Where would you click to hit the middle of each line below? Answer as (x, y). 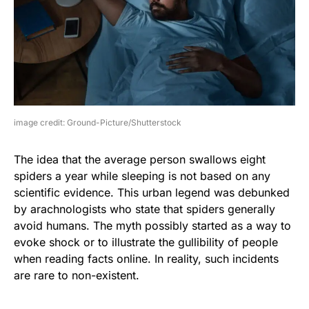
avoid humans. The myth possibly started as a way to (152, 226)
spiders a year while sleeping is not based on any (142, 176)
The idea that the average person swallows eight (140, 160)
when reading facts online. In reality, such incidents (146, 259)
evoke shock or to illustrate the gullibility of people (146, 242)
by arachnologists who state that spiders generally (144, 209)
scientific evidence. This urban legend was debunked (152, 193)
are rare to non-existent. (77, 276)
